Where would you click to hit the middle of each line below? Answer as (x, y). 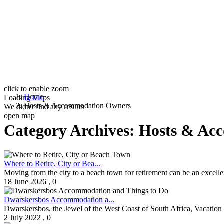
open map (19, 116)
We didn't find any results (44, 107)
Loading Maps (27, 98)
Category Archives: (71, 130)
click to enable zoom (36, 89)
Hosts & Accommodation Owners (77, 106)
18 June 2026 (25, 182)
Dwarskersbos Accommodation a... (59, 200)
